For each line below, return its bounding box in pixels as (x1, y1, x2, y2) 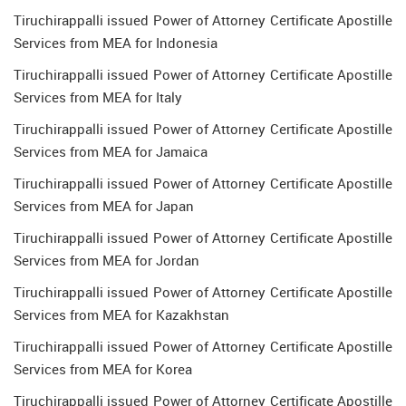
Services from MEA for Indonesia (14, 34, 217, 52)
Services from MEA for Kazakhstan (14, 305, 229, 324)
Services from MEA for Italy (14, 88, 182, 106)
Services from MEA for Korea (14, 360, 192, 378)
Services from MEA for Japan (14, 197, 194, 215)
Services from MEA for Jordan (14, 251, 199, 269)
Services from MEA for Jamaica (14, 142, 208, 160)
